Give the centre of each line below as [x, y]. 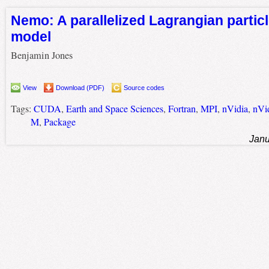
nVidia [235, 108]
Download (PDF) [80, 87]
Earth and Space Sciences [114, 108]
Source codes [144, 87]
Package [59, 122]
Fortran [182, 108]
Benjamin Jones [41, 56]
